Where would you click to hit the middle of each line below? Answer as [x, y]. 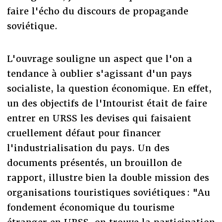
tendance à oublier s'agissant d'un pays [99, 73]
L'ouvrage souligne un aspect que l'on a [99, 58]
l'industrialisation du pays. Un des [88, 148]
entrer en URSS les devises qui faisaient [99, 118]
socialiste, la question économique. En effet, [109, 88]
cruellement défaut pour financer [84, 133]
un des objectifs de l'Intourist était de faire [107, 103]
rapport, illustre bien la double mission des [108, 177]
